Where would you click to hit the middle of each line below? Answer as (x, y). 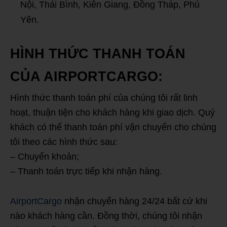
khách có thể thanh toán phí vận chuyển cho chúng (113, 127)
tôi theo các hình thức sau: (64, 142)
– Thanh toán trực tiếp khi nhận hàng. (86, 171)
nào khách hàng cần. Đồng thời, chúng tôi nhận (106, 216)
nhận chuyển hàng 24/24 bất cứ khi (135, 201)
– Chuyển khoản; (45, 156)
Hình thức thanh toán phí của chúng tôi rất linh (104, 98)
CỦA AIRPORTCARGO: (86, 76)
